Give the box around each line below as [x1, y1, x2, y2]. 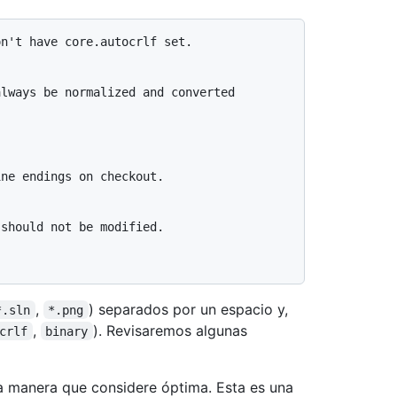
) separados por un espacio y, [88, 300, 292, 318]
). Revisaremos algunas [92, 321, 252, 339]
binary [45, 323, 89, 339]
